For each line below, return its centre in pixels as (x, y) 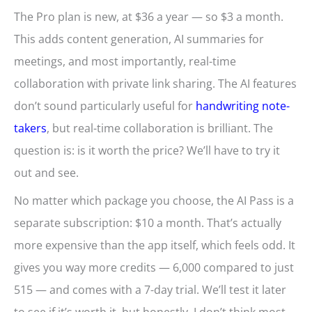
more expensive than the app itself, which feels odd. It (155, 245)
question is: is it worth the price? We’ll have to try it (147, 151)
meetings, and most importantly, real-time (125, 62)
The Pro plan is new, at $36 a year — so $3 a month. (149, 17)
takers (30, 128)
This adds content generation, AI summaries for (139, 39)
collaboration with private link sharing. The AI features (155, 84)
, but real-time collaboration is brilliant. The (160, 128)
